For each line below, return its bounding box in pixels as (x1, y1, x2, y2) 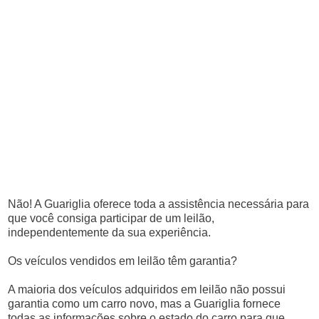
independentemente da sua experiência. (8, 226, 211, 239)
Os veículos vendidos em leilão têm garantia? (8, 255, 238, 267)
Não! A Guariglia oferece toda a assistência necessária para (8, 198, 310, 210)
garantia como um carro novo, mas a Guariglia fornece (8, 298, 281, 310)
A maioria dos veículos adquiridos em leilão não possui (8, 283, 286, 296)
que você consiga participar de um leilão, (8, 212, 215, 224)
